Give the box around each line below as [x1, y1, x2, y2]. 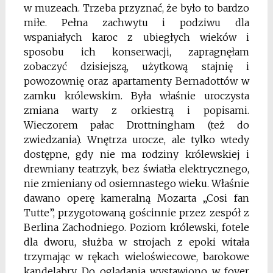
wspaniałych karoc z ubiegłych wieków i [23, 31, 250, 44]
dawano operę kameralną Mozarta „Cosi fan [23, 192, 250, 205]
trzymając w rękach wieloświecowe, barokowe [23, 250, 250, 263]
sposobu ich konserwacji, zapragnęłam [23, 46, 250, 58]
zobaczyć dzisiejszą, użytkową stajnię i [23, 60, 250, 73]
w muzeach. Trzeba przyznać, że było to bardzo [23, 2, 250, 15]
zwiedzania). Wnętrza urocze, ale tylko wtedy [23, 133, 250, 146]
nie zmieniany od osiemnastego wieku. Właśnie [23, 177, 250, 190]
